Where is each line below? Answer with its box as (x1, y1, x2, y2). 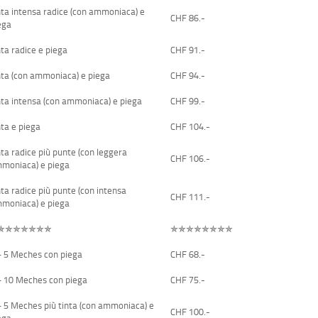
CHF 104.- (170, 119, 211, 133)
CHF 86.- (170, 11, 206, 24)
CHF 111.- (170, 190, 211, 203)
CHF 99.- (170, 94, 206, 107)
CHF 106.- (170, 151, 211, 165)
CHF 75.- (170, 273, 206, 286)
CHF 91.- (170, 43, 206, 56)
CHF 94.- (170, 68, 206, 82)
